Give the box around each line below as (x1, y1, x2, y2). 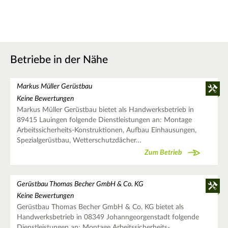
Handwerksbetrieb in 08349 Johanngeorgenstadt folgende (16, 213, 199, 221)
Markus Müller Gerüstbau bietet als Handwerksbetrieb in (16, 106, 194, 113)
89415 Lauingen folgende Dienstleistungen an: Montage (16, 116, 192, 124)
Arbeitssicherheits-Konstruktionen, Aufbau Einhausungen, (16, 126, 196, 134)
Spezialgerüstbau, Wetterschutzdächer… (16, 136, 141, 144)
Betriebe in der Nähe (10, 54, 108, 66)
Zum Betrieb (145, 149, 182, 157)
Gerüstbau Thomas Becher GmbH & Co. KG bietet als (16, 203, 184, 211)
